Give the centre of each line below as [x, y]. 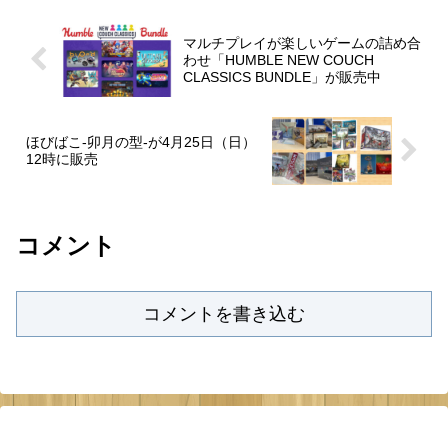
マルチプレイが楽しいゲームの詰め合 [301, 42]
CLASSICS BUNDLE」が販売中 [281, 76]
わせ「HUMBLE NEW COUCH [278, 59]
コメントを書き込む [224, 313]
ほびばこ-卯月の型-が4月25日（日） [141, 142]
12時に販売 [62, 159]
